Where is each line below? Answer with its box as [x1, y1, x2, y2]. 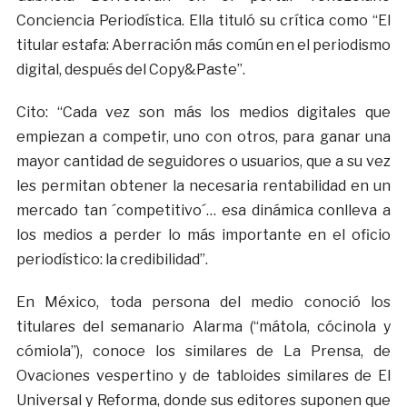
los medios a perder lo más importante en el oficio [15, 226, 392, 244]
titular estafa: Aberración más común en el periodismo [15, 36, 392, 55]
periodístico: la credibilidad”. [15, 251, 208, 269]
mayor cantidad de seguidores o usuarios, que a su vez [15, 153, 392, 171]
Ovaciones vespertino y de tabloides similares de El [15, 367, 392, 385]
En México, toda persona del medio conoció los [15, 293, 392, 312]
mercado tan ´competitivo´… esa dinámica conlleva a [15, 202, 392, 220]
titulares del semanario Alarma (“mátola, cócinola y [15, 318, 392, 336]
